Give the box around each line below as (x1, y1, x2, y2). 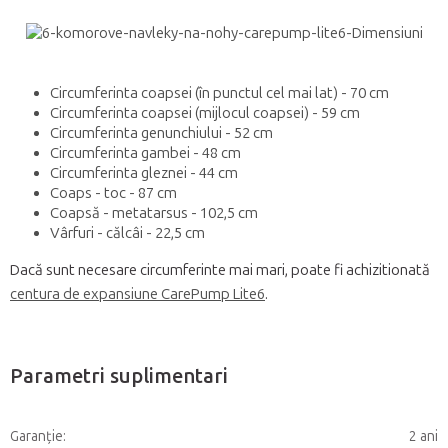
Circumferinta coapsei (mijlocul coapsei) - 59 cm (50, 104, 360, 123)
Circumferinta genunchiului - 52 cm (50, 124, 273, 143)
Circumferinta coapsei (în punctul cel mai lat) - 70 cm (50, 84, 389, 103)
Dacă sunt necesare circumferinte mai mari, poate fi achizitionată (10, 261, 430, 280)
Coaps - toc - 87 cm (50, 184, 177, 203)
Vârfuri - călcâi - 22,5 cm (50, 224, 205, 243)
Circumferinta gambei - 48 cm (50, 144, 241, 163)
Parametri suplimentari (10, 364, 228, 389)
